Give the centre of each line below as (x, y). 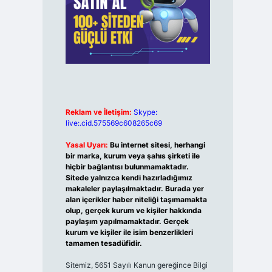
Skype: (145, 112)
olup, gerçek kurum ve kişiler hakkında (133, 211)
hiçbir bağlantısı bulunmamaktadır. (127, 167)
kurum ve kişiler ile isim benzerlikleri (129, 233)
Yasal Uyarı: (87, 145)
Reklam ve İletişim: (98, 112)
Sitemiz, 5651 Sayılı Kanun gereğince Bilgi (136, 265)
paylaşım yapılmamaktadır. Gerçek (127, 222)
